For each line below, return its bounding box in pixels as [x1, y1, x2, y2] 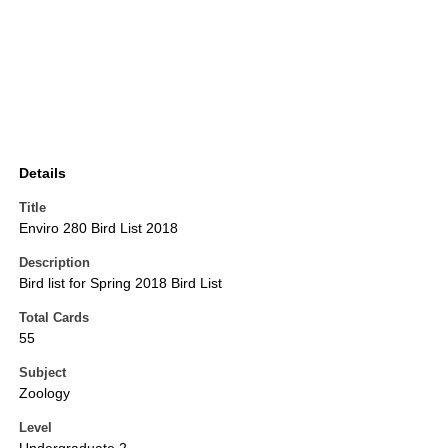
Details [19, 165, 66, 182]
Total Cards [19, 310, 89, 326]
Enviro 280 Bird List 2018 [19, 220, 178, 237]
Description [19, 255, 90, 271]
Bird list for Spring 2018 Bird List [19, 275, 222, 292]
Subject [19, 365, 66, 381]
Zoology [19, 385, 70, 402]
